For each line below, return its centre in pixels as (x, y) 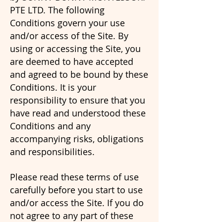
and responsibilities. (52, 152)
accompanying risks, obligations (77, 139)
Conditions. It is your (53, 87)
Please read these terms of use (74, 177)
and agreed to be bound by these (79, 74)
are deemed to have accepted (72, 61)
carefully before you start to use (76, 190)
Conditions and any (50, 126)
